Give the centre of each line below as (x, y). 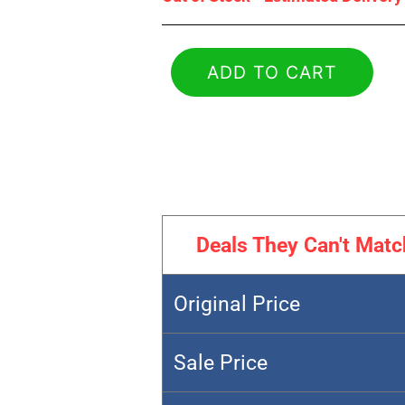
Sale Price (220, 363)
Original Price (236, 304)
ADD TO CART (272, 73)
